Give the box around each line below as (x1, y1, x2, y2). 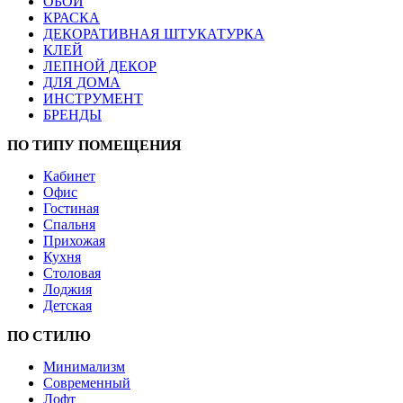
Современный (43, 375, 130, 390)
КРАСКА (43, 10, 100, 25)
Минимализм (43, 359, 125, 374)
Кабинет (43, 168, 95, 184)
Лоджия (43, 282, 92, 297)
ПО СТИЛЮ (7, 328, 91, 344)
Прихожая (43, 233, 105, 248)
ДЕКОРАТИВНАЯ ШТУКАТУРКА (43, 26, 264, 41)
